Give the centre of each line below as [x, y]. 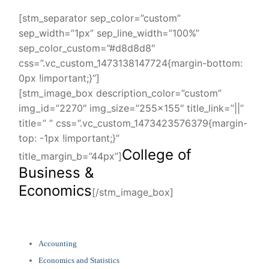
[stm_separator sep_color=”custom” [100, 18]
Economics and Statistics [79, 260]
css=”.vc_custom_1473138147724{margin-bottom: [131, 63]
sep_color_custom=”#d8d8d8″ [87, 48]
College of [157, 154]
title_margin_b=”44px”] [70, 156]
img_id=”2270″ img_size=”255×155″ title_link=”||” [131, 108]
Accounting [57, 243]
